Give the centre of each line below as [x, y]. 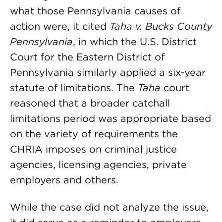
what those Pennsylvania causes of [95, 11]
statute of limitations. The [74, 88]
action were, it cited [60, 26]
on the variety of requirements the [94, 134]
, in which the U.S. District [135, 42]
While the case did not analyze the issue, [109, 207]
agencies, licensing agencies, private [98, 165]
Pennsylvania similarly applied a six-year [108, 72]
